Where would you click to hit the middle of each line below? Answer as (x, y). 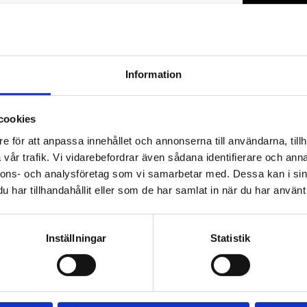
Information (153, 74)
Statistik (230, 238)
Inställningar (76, 238)
